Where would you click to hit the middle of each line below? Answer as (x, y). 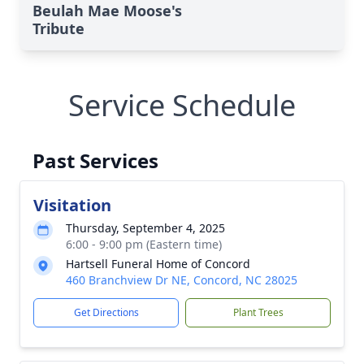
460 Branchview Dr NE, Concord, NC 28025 (182, 280)
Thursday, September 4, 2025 (145, 228)
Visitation (72, 205)
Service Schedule (182, 105)
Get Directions (106, 312)
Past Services (95, 160)
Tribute (58, 28)
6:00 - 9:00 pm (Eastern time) (144, 244)
